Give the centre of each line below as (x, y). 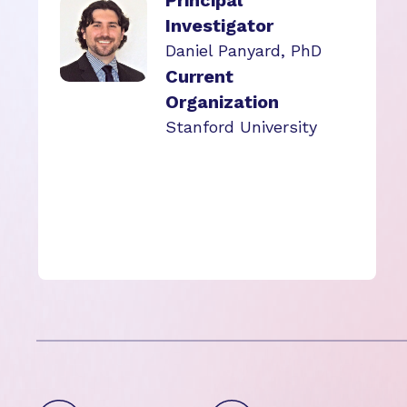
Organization (222, 102)
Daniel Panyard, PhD (243, 50)
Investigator (219, 25)
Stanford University (241, 127)
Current (199, 76)
